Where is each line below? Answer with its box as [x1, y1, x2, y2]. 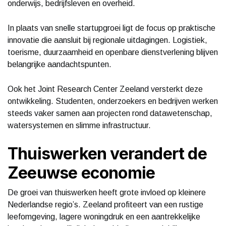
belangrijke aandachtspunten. [8, 60, 111, 69]
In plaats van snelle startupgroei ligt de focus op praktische [8, 23, 215, 32]
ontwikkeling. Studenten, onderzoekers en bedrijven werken [8, 96, 218, 105]
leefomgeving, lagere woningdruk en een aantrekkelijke [8, 212, 200, 221]
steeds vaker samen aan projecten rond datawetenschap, [8, 108, 212, 118]
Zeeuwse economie [8, 162, 155, 183]
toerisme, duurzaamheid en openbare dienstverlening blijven [8, 47, 218, 56]
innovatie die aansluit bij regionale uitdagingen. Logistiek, [8, 35, 207, 44]
